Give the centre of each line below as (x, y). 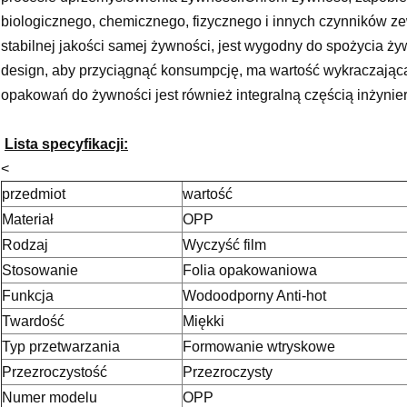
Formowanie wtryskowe (259, 347)
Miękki (203, 322)
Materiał (28, 220)
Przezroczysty (228, 372)
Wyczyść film (224, 245)
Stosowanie (40, 271)
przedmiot (34, 194)
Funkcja (28, 296)
